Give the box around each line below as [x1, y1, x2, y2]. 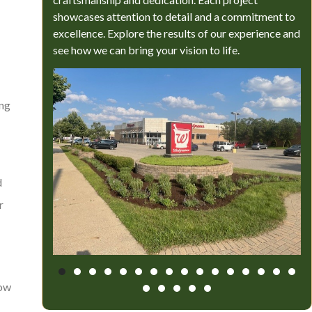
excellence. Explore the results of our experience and [52, 26, 300, 40]
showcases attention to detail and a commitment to [52, 9, 295, 23]
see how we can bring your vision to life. [52, 42, 240, 56]
